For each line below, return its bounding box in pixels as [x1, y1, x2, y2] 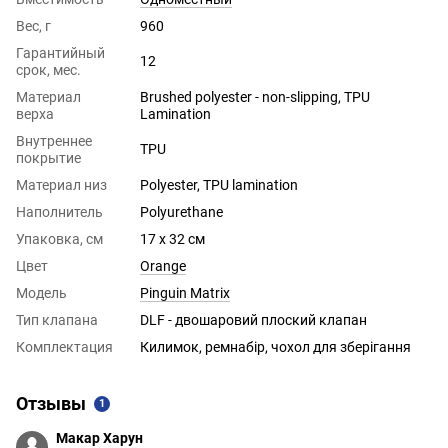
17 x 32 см [140, 230, 205, 247]
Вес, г [16, 17, 51, 34]
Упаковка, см [16, 230, 103, 247]
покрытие [16, 149, 81, 166]
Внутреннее [16, 132, 92, 149]
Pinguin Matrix [140, 284, 230, 301]
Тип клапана [16, 311, 98, 328]
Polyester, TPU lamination [140, 176, 298, 193]
